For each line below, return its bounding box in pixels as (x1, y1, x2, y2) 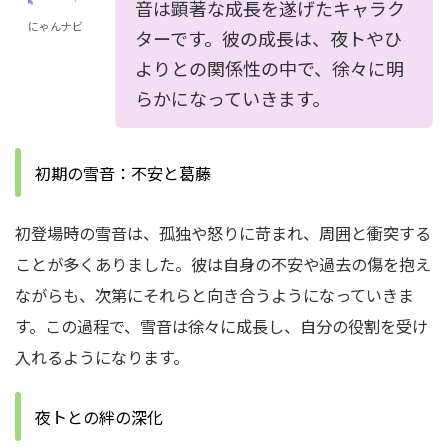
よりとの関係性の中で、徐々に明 (135, 55, 404, 81)
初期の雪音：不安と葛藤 (35, 161, 211, 185)
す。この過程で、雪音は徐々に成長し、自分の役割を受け (15, 314, 428, 338)
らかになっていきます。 (135, 85, 330, 111)
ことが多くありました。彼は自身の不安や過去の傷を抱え (15, 252, 431, 276)
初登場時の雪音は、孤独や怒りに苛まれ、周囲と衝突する (15, 221, 431, 245)
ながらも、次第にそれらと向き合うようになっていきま (15, 283, 414, 307)
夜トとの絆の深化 (35, 405, 163, 429)
